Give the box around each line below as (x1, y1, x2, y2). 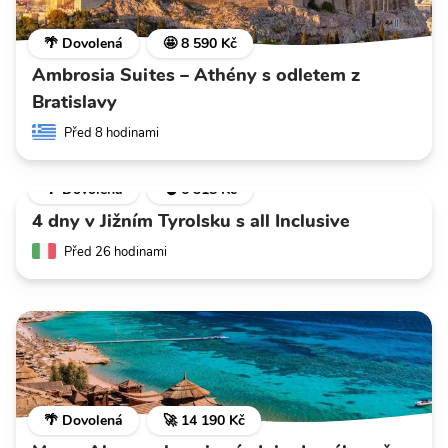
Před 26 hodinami (64, 242, 167, 261)
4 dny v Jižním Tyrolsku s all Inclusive (32, 208, 350, 233)
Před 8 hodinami (64, 123, 159, 142)
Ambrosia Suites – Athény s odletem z (32, 62, 360, 87)
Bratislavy (32, 89, 117, 114)
